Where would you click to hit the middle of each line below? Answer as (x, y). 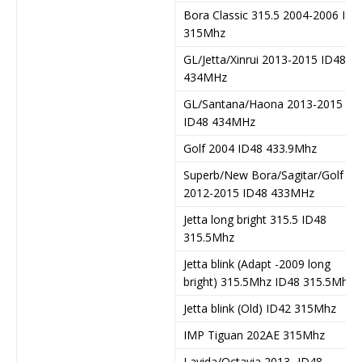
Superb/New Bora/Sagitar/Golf (263, 175)
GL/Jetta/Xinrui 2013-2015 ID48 (265, 59)
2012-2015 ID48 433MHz (249, 192)
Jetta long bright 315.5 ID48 (255, 219)
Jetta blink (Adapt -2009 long (257, 263)
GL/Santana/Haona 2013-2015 (263, 103)
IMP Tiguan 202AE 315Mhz (254, 335)
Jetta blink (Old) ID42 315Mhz (260, 308)
